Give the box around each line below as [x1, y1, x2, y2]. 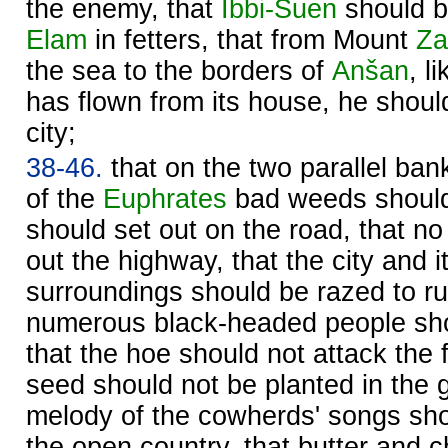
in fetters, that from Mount [87, 24, 416, 55]
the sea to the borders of [26, 55, 332, 86]
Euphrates [103, 183, 227, 214]
